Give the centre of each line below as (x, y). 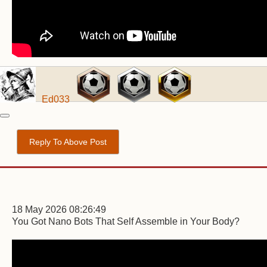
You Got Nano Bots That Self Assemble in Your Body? (126, 221)
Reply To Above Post (68, 142)
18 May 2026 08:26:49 (59, 209)
